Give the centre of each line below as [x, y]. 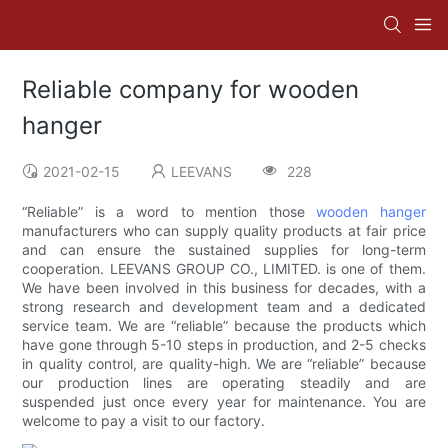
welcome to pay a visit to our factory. [144, 421]
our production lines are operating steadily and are [224, 383]
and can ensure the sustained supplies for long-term [224, 250]
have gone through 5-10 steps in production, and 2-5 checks [224, 345]
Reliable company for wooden [191, 90]
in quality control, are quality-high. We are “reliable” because [224, 364]
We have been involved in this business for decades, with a [224, 288]
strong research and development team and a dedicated [224, 307]
